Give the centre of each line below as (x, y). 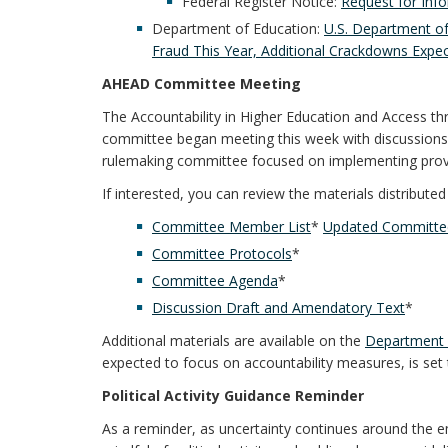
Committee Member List (231, 226)
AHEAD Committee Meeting (201, 83)
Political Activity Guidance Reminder (233, 395)
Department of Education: (238, 28)
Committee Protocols (222, 253)
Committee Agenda (215, 280)
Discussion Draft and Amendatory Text (278, 307)
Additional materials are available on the (233, 340)
